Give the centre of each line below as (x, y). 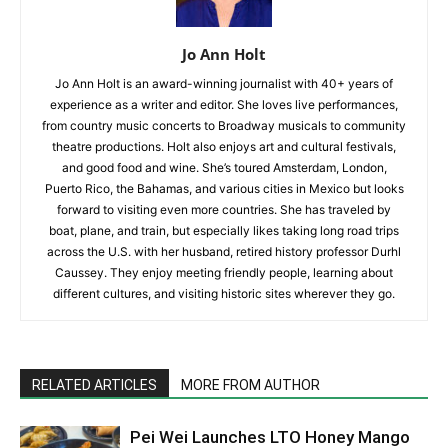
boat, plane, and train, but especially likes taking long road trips (224, 231)
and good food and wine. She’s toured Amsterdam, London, (224, 168)
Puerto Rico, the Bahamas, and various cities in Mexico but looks (224, 189)
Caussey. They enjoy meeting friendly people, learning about (224, 273)
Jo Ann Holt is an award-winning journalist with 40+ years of (224, 84)
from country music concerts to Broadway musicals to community (224, 126)
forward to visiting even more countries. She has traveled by (224, 210)
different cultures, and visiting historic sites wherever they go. (224, 294)
